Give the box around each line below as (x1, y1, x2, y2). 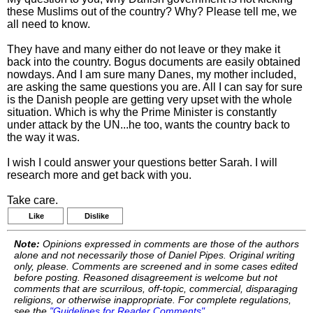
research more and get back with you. (7, 169, 191, 181)
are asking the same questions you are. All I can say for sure (7, 81, 303, 93)
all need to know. (7, 18, 90, 30)
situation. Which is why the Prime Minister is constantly (7, 106, 277, 118)
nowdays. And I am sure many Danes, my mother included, (7, 68, 296, 80)
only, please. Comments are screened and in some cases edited (14, 261, 298, 272)
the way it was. (7, 131, 80, 143)
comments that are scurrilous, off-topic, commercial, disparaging (14, 283, 298, 294)
